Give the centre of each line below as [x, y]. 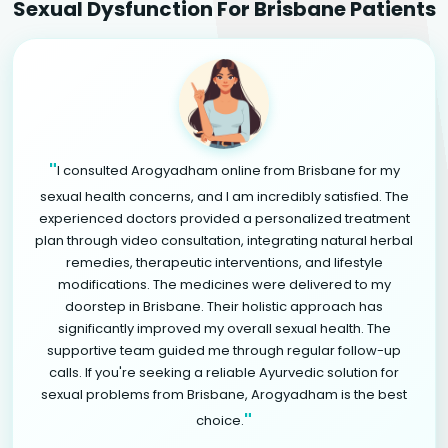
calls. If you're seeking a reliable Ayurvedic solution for [224, 372]
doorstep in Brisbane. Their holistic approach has [224, 306]
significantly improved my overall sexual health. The [224, 328]
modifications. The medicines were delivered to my [224, 284]
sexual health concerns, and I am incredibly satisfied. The [224, 196]
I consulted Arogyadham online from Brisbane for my [228, 170]
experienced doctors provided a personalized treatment [224, 218]
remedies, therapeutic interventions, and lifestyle [224, 262]
